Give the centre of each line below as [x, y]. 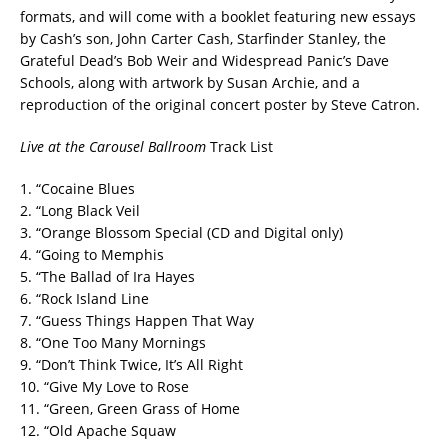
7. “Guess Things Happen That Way [137, 320]
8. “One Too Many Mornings [113, 342]
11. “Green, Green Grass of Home [130, 408]
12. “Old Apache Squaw [98, 430]
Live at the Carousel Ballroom [113, 146]
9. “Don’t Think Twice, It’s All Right [131, 364]
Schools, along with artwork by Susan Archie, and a [190, 82]
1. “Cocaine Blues [77, 188]
